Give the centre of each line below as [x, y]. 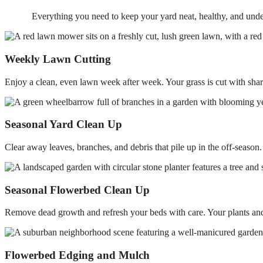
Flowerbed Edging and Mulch [77, 255]
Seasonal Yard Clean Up [63, 124]
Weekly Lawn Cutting [58, 59]
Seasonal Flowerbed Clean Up [77, 190]
